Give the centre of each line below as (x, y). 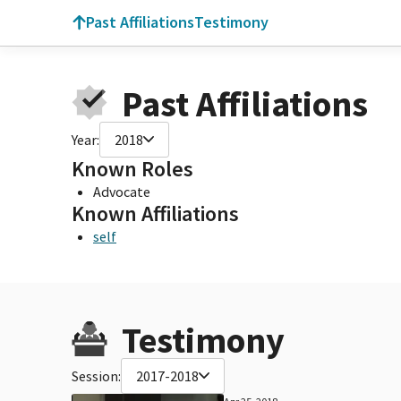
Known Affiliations (155, 213)
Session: (96, 375)
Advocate (122, 191)
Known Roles (132, 168)
